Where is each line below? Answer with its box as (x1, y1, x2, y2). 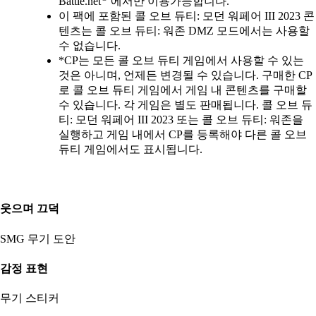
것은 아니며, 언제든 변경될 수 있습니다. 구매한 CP (59, 68, 312, 81)
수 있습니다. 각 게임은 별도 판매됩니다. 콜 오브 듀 (59, 98, 312, 111)
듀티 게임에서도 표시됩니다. (59, 142, 202, 155)
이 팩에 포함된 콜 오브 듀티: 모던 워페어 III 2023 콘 (59, 9, 315, 22)
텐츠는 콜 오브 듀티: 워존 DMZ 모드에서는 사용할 (59, 24, 310, 37)
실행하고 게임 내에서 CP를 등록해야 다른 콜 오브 (59, 128, 307, 140)
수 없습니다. (59, 39, 121, 51)
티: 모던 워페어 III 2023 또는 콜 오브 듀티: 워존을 (59, 113, 303, 126)
